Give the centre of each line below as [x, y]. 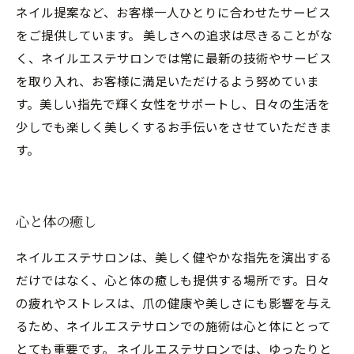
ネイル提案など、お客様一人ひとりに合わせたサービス [173, 12]
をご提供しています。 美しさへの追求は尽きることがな [174, 35]
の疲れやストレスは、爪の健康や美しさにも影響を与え [174, 303]
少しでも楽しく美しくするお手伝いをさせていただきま [174, 126]
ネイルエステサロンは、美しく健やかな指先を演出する [174, 257]
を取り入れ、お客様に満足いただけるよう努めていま [168, 81]
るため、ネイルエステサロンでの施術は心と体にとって [173, 326]
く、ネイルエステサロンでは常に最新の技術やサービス [174, 58]
